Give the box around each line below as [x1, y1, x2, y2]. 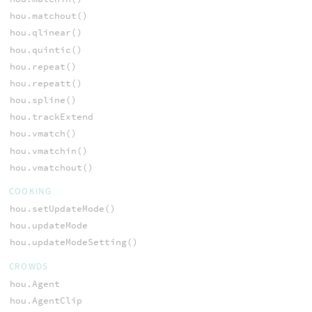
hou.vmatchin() [9, 144, 88, 157]
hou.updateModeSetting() [9, 236, 138, 249]
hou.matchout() [9, 10, 88, 22]
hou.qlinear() [9, 26, 82, 39]
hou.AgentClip [9, 294, 82, 306]
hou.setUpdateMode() [9, 203, 116, 215]
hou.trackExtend [9, 111, 93, 123]
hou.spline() [9, 94, 77, 107]
